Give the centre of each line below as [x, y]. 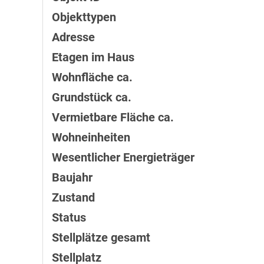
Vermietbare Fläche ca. [113, 118]
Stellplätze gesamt [101, 238]
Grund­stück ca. [92, 98]
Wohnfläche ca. [92, 77]
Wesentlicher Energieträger [123, 158]
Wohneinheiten [91, 138]
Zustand [73, 198]
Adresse [73, 37]
